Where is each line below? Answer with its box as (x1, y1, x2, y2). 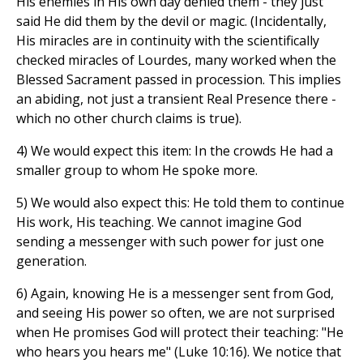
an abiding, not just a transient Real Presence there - (16, 89, 336, 108)
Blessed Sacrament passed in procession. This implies (16, 70, 341, 88)
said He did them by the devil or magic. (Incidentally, (16, 11, 327, 30)
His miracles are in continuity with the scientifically (16, 31, 319, 49)
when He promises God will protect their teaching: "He (16, 322, 344, 341)
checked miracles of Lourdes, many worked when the (16, 50, 336, 69)
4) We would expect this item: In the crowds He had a (16, 141, 333, 160)
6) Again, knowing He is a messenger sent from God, (16, 284, 334, 302)
